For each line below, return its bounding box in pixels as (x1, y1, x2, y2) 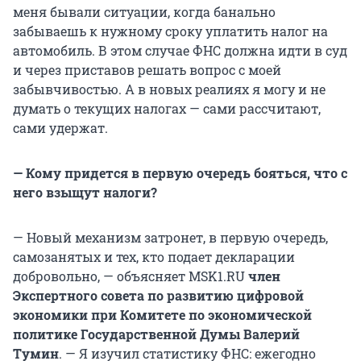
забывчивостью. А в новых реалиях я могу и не (13, 81, 326, 98)
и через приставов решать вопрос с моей (13, 61, 281, 79)
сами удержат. (13, 119, 108, 137)
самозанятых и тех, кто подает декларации (13, 248, 295, 266)
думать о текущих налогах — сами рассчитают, (13, 100, 321, 118)
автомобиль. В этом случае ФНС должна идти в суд (13, 42, 347, 60)
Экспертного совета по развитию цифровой (13, 287, 304, 305)
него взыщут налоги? (13, 184, 157, 201)
